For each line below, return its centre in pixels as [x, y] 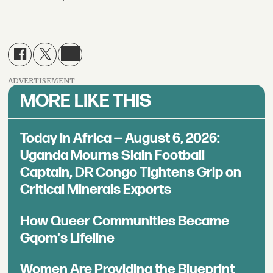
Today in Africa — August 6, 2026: [120, 138]
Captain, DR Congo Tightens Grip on [131, 172]
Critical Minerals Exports [96, 189]
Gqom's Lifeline [68, 238]
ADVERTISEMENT [42, 80]
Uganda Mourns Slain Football [113, 155]
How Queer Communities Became [125, 221]
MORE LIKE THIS [86, 101]
